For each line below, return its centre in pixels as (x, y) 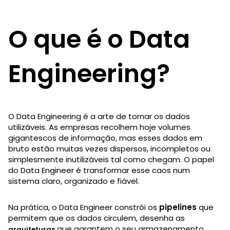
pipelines (178, 207)
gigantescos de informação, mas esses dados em (105, 138)
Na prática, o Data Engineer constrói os (84, 207)
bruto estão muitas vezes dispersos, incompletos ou (109, 148)
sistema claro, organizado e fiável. (74, 181)
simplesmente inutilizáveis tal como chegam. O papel (111, 159)
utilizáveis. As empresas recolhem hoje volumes (99, 127)
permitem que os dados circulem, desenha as (97, 218)
